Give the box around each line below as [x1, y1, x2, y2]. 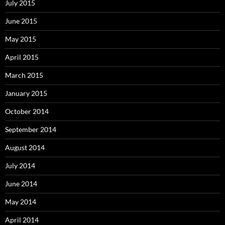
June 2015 [5, 17, 37, 26]
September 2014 [5, 125, 56, 134]
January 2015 [5, 89, 47, 98]
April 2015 [5, 53, 39, 62]
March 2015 [5, 71, 43, 80]
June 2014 [5, 179, 37, 188]
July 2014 [5, 161, 35, 170]
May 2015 [5, 35, 36, 44]
